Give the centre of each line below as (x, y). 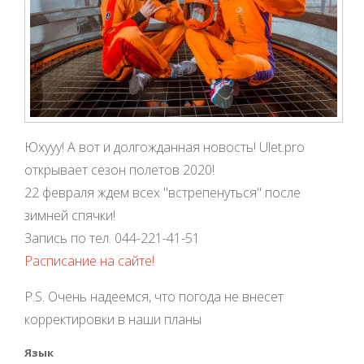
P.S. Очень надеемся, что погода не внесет (154, 297)
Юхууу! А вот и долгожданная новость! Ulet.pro (165, 147)
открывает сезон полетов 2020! (119, 170)
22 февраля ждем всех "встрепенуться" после (162, 193)
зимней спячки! (70, 216)
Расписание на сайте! (89, 261)
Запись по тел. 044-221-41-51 (112, 238)
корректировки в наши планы (113, 320)
